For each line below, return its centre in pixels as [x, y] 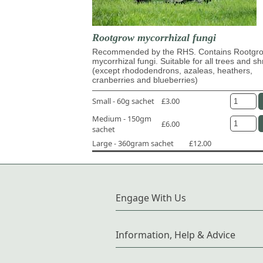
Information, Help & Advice [176, 235]
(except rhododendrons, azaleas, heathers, [172, 70]
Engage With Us [151, 198]
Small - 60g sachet [123, 101]
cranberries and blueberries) [145, 80]
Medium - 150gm [122, 118]
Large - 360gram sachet [133, 143]
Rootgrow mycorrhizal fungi [154, 37]
